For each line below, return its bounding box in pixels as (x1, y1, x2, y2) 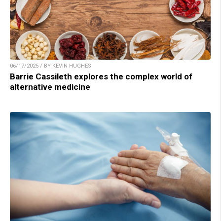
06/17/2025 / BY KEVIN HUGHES (10, 63, 91, 70)
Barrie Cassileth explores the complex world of (10, 72, 192, 82)
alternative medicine (10, 82, 90, 92)
